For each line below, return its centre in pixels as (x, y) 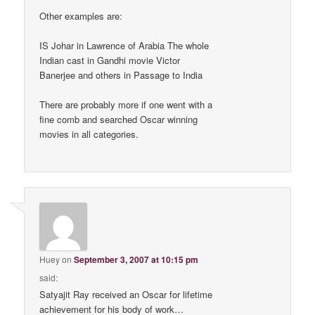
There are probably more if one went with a (126, 105)
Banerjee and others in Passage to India (121, 75)
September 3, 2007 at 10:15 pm (136, 259)
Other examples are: (81, 16)
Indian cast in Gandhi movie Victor (110, 60)
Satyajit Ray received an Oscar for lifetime (126, 294)
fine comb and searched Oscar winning (119, 120)
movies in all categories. (89, 134)
